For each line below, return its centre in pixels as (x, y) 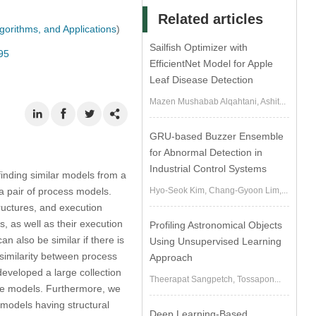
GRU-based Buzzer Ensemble (217, 136)
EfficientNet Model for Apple (212, 63)
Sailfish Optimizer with (199, 47)
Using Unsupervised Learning (216, 241)
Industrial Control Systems (208, 169)
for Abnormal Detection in (206, 152)
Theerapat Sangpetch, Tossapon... (215, 279)
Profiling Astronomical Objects (216, 225)
